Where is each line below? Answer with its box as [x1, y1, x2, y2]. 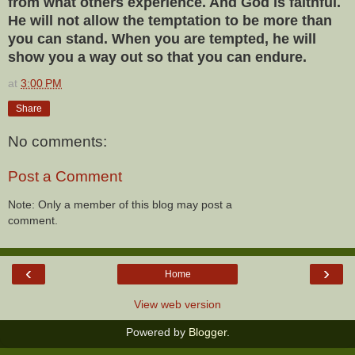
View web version [134, 297, 221, 311]
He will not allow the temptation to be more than [8, 12, 332, 29]
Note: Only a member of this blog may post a [8, 198, 232, 212]
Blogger [188, 325, 227, 338]
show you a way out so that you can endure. [8, 48, 307, 65]
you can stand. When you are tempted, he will [8, 30, 316, 47]
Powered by [125, 325, 189, 338]
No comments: [8, 133, 107, 151]
